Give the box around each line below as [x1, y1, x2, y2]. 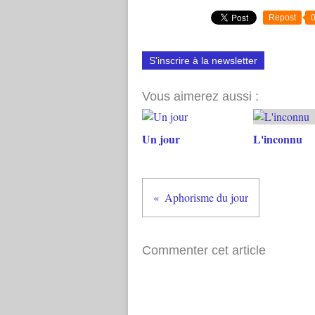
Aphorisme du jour [165, 190, 248, 205]
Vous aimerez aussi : [142, 89, 259, 103]
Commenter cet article [142, 243, 266, 257]
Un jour [142, 131, 180, 147]
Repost [269, 13, 296, 22]
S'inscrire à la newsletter [149, 55, 257, 66]
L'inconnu [252, 131, 302, 147]
